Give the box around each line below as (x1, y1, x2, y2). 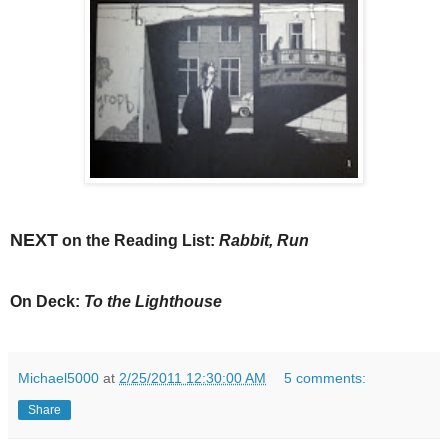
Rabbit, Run (219, 231, 309, 249)
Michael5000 (18, 369, 99, 386)
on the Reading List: (58, 231, 219, 249)
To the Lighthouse (84, 292, 222, 310)
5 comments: (284, 369, 367, 386)
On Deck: (10, 292, 84, 310)
